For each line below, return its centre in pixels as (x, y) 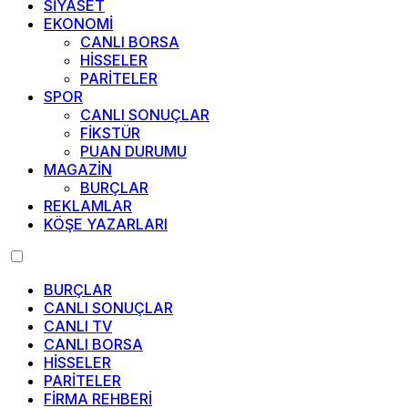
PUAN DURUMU (133, 151)
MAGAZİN (78, 169)
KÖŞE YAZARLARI (106, 224)
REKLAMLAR (88, 206)
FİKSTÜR (110, 133)
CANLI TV (78, 326)
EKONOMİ (78, 24)
